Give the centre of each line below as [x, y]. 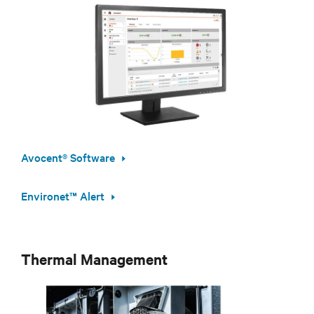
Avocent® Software [68, 157]
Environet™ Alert [63, 195]
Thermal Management [94, 259]
